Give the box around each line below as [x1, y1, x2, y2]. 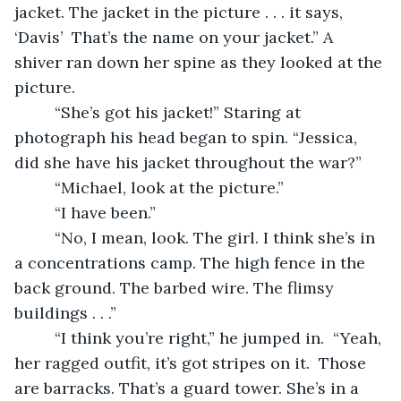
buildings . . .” [14, 302, 116, 323]
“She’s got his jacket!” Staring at [32, 101, 55, 123]
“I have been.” [55, 201, 156, 223]
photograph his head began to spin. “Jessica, [14, 126, 362, 148]
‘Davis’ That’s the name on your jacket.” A [14, 26, 337, 47]
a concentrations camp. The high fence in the [14, 252, 370, 273]
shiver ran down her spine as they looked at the [14, 51, 387, 73]
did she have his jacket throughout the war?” [14, 151, 362, 173]
